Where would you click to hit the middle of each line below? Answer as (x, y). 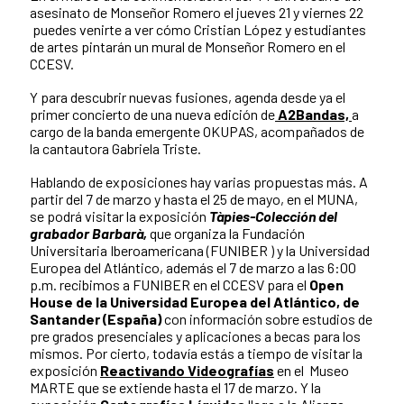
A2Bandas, (312, 114)
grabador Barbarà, (90, 233)
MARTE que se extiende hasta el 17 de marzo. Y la (175, 387)
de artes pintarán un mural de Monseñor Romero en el (188, 46)
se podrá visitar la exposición (118, 216)
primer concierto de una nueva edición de (152, 114)
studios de (341, 318)
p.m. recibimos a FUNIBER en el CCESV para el (170, 284)
